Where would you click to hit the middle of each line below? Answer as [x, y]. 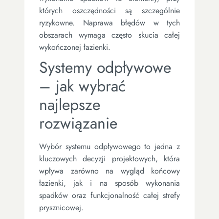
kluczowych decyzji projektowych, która [109, 158]
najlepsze [70, 104]
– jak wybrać [82, 86]
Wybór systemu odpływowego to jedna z [109, 146]
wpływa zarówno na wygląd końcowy [109, 171]
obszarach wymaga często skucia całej [109, 35]
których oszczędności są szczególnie [109, 10]
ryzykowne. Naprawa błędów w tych [109, 22]
